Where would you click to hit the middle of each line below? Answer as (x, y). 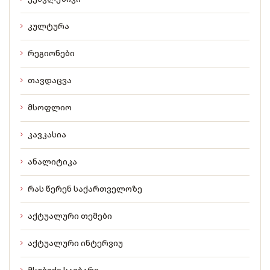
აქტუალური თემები (70, 216)
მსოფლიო (50, 108)
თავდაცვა (50, 80)
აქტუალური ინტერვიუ (75, 243)
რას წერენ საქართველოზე (85, 189)
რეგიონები (51, 53)
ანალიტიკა (52, 162)
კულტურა (49, 26)
